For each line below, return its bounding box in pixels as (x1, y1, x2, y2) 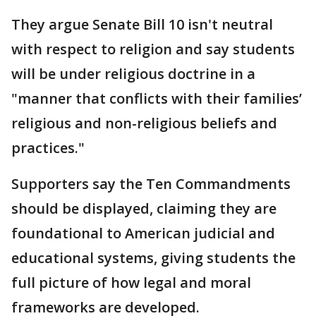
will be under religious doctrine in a (11, 64, 255, 83)
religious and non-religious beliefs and (11, 114, 277, 133)
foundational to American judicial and (11, 224, 275, 243)
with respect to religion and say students (11, 39, 295, 59)
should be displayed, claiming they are (11, 199, 276, 218)
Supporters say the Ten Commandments (11, 174, 291, 193)
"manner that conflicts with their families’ (11, 89, 302, 108)
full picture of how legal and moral (11, 273, 251, 292)
